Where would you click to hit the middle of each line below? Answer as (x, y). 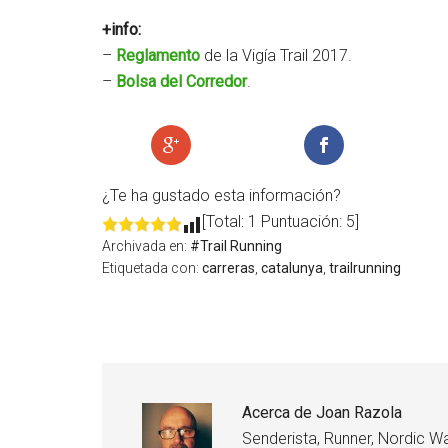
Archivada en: (146, 246)
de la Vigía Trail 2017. (276, 55)
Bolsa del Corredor (181, 81)
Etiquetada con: (152, 268)
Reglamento (158, 55)
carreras (228, 268)
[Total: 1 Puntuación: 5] (280, 221)
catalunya (292, 268)
